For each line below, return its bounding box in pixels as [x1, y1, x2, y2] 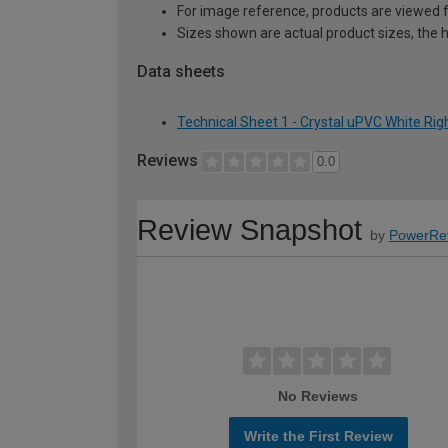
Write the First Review [243, 427, 393, 444]
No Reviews [278, 387, 359, 404]
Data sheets [137, 62, 225, 82]
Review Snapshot [137, 213, 362, 246]
